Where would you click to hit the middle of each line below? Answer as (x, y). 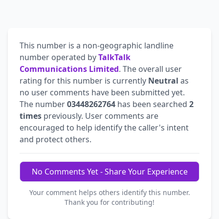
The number (43, 104)
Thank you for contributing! (109, 202)
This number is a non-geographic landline (97, 45)
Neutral (163, 80)
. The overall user (150, 69)
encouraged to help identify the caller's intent (104, 127)
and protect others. (55, 139)
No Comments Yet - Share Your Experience (109, 171)
